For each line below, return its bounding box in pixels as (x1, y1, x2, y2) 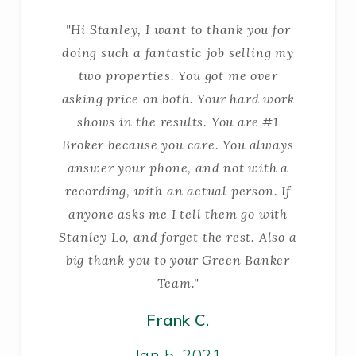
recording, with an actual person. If (65, 182, 291, 199)
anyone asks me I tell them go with (68, 205, 288, 222)
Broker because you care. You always (62, 136, 294, 153)
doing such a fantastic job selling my (62, 44, 294, 60)
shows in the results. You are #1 (77, 113, 279, 130)
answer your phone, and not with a (67, 159, 289, 176)
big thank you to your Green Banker (65, 251, 291, 268)
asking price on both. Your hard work (61, 90, 295, 106)
